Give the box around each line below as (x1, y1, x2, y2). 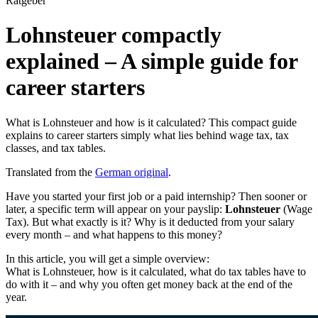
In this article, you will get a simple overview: (6, 252, 209, 265)
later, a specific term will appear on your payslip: (6, 202, 225, 215)
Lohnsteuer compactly (6, 22, 221, 48)
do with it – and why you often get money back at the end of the (6, 278, 292, 290)
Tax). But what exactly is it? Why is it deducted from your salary (6, 215, 295, 228)
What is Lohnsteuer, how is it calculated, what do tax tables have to (6, 265, 306, 278)
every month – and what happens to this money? (6, 228, 222, 241)
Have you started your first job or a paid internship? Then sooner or (6, 190, 307, 202)
